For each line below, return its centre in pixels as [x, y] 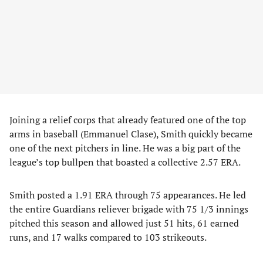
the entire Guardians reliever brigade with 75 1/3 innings [129, 209]
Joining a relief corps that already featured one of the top [128, 120]
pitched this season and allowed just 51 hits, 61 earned [124, 223]
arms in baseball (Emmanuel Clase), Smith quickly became [131, 134]
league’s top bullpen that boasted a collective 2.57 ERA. [125, 162]
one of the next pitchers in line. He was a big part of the [125, 148]
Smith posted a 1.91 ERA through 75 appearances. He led [128, 195]
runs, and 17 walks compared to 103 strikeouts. [108, 237]
